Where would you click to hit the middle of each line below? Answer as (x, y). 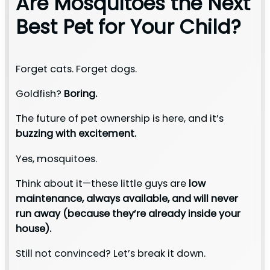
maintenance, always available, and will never (127, 198)
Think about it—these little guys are (102, 183)
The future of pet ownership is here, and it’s (119, 119)
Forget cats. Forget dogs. (76, 69)
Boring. (80, 94)
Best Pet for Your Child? (128, 27)
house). (33, 228)
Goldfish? (39, 94)
